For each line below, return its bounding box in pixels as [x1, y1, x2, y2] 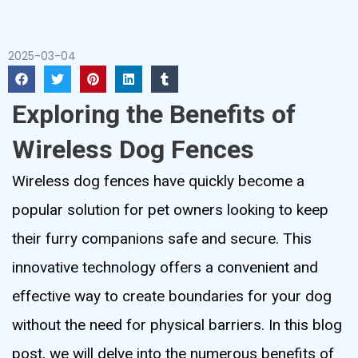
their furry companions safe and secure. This [12, 229, 312, 248]
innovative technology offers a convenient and [12, 257, 318, 276]
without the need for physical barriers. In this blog [12, 315, 342, 334]
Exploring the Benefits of [12, 98, 296, 129]
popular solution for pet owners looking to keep [12, 200, 328, 219]
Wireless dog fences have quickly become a [12, 171, 304, 190]
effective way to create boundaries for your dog [12, 286, 332, 305]
